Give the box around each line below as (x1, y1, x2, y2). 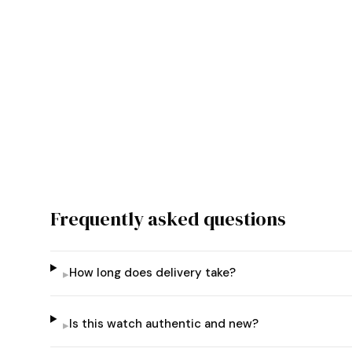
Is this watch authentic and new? (68, 316, 258, 332)
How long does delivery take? (68, 265, 236, 280)
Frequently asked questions (50, 206, 286, 232)
